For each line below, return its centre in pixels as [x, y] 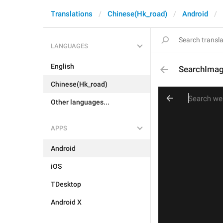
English [62, 66]
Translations [72, 14]
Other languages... [80, 102]
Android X [66, 202]
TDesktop [66, 184]
